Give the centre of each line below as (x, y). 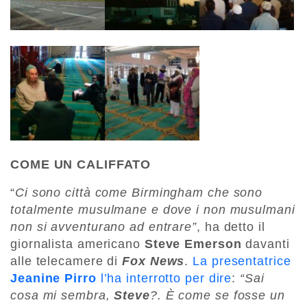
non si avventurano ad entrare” (103, 227)
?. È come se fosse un (217, 296)
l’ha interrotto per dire (164, 279)
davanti (266, 244)
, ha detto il (231, 227)
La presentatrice (240, 261)
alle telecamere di (66, 261)
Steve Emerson (191, 244)
